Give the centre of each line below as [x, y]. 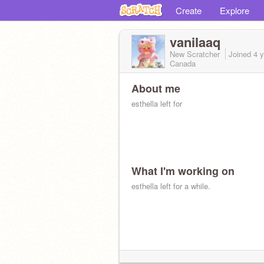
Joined [241, 54]
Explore [235, 10]
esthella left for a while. [171, 186]
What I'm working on [183, 171]
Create [189, 10]
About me [156, 88]
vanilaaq [195, 42]
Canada [183, 63]
